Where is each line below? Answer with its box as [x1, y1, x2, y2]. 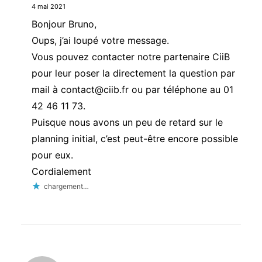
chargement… [44, 182, 89, 191]
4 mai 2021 [32, 2, 65, 11]
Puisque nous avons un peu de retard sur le [32, 116, 223, 128]
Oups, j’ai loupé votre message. [32, 35, 169, 46]
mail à [32, 84, 61, 95]
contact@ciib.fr [61, 84, 129, 95]
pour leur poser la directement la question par [32, 67, 235, 79]
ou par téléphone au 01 [129, 84, 233, 95]
